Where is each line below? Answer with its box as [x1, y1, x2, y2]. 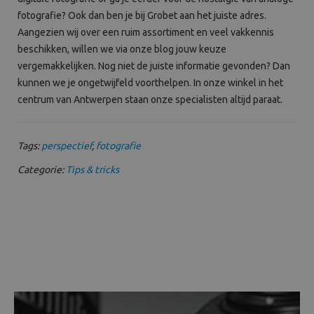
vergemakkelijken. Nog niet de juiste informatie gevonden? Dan [18, 60, 290, 71]
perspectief [41, 139, 92, 151]
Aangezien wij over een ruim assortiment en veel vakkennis [18, 26, 274, 38]
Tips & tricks [66, 163, 119, 175]
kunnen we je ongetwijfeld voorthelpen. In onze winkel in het [18, 76, 283, 88]
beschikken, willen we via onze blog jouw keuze [18, 43, 226, 55]
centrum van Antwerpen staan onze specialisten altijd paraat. [18, 93, 282, 105]
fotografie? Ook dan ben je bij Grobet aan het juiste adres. [18, 9, 266, 21]
